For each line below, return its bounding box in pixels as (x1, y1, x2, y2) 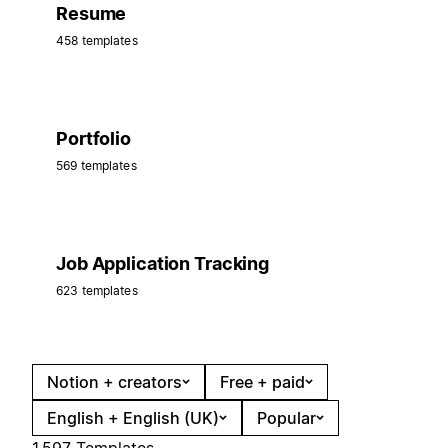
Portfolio (56, 127, 131, 149)
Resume (56, 2, 127, 24)
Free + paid (220, 371, 305, 392)
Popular (257, 407, 316, 428)
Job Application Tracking (56, 252, 269, 274)
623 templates (56, 282, 138, 298)
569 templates (56, 157, 137, 173)
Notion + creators (47, 371, 182, 392)
